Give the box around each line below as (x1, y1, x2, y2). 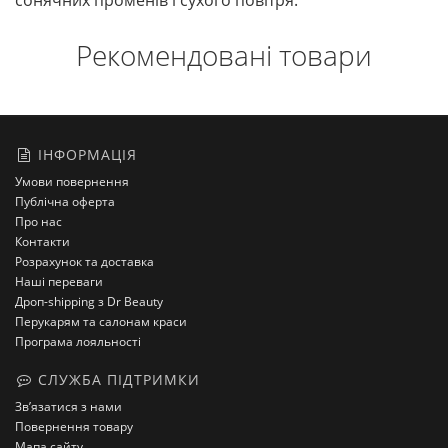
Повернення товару (15, 418, 133, 435)
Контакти (15, 233, 70, 250)
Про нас (15, 213, 62, 230)
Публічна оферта (15, 193, 115, 210)
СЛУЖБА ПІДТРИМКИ (33, 370, 200, 389)
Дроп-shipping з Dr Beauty (15, 293, 163, 310)
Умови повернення (15, 173, 129, 190)
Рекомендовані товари (76, 36, 372, 74)
